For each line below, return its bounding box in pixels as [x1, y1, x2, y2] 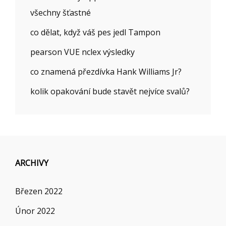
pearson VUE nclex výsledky [30, 46, 135, 58]
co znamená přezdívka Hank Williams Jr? [30, 66, 182, 77]
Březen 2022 [15, 185, 63, 197]
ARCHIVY [15, 157, 48, 168]
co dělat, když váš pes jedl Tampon [30, 26, 160, 38]
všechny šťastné [30, 7, 91, 18]
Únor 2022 [15, 205, 55, 216]
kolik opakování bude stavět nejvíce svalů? [30, 85, 190, 97]
